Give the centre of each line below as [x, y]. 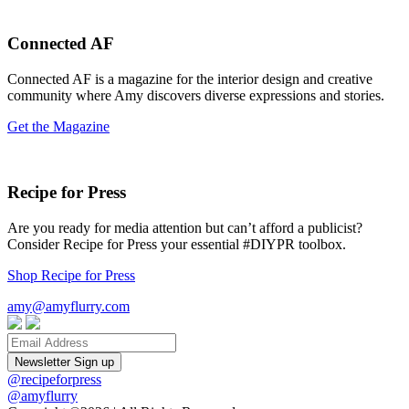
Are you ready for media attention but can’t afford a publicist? [185, 228]
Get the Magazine [58, 126]
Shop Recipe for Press [71, 276]
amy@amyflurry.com [68, 307]
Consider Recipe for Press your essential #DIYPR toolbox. [177, 245]
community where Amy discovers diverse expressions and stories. [196, 95]
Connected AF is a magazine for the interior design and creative [190, 79]
